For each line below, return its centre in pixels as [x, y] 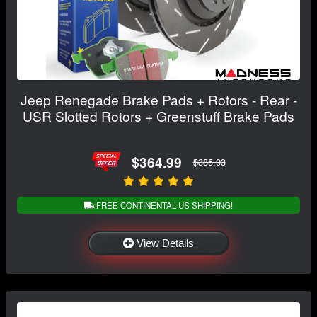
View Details [165, 243]
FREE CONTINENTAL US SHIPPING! [163, 206]
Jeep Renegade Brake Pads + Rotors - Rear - [158, 100]
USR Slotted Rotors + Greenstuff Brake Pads [158, 116]
